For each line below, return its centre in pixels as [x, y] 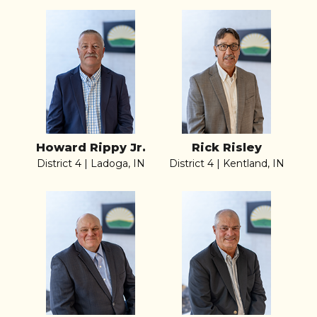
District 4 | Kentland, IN [226, 163]
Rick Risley [226, 147]
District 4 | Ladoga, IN [91, 163]
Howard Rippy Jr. [91, 147]
